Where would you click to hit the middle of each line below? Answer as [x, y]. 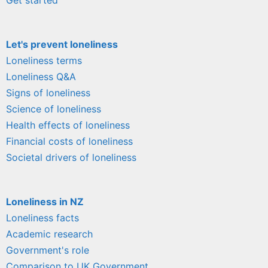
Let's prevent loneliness [62, 44]
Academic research [49, 234]
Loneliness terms [44, 60]
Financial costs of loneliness [69, 141]
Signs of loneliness [48, 92]
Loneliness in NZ [45, 201]
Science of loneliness [54, 109]
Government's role [48, 250]
